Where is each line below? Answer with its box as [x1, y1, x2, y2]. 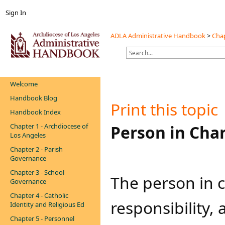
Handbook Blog [10, 93, 57, 102]
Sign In [6, 8, 26, 18]
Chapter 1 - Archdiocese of [10, 122, 88, 131]
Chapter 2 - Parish [10, 145, 63, 154]
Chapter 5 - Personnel [10, 214, 74, 223]
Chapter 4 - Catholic [10, 191, 68, 200]
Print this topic [110, 98, 218, 120]
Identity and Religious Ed [10, 200, 84, 209]
